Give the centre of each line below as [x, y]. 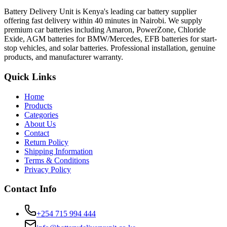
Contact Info [30, 189]
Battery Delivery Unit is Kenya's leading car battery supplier [100, 12]
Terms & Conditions [57, 160]
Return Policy [46, 142]
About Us [40, 124]
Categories [41, 115]
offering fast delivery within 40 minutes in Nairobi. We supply [103, 21]
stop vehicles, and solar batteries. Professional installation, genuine [110, 48]
